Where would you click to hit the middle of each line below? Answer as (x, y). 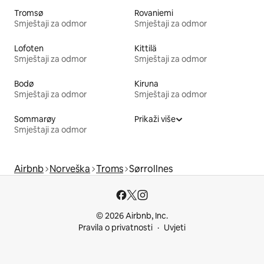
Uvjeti (175, 227)
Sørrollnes (151, 169)
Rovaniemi (154, 13)
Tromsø (29, 13)
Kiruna (146, 83)
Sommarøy (35, 119)
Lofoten (29, 48)
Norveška (70, 169)
